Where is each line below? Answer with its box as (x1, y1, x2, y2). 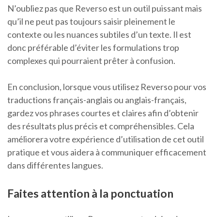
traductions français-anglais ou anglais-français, (7, 94, 186, 106)
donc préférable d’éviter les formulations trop (7, 42, 179, 53)
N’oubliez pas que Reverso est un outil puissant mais (7, 3, 202, 14)
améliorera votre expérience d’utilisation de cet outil (7, 134, 204, 145)
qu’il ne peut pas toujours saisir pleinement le (7, 16, 175, 27)
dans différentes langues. (7, 160, 103, 171)
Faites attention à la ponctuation (7, 186, 173, 201)
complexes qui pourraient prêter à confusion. (7, 55, 175, 66)
